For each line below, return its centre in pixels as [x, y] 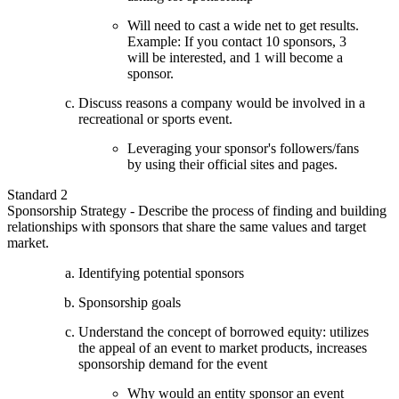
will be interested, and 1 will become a [235, 57]
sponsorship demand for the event [173, 363]
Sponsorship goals [130, 302]
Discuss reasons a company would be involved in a [222, 102]
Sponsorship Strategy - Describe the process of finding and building [197, 210]
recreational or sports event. [155, 118]
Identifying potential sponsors [161, 273]
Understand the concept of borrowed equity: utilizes [224, 331]
